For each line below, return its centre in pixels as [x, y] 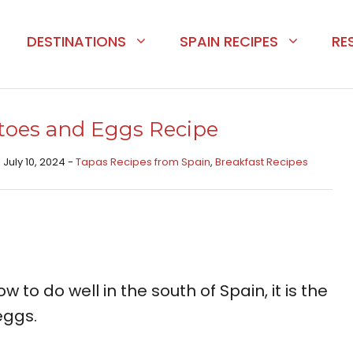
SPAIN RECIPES [229, 42]
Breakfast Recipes [262, 162]
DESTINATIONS [76, 42]
